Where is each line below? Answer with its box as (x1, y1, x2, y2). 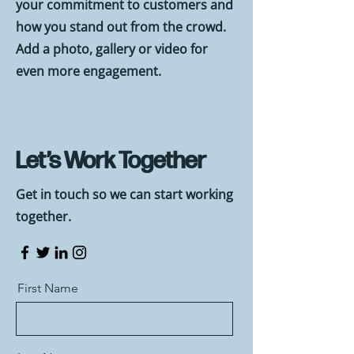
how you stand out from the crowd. (16, 18, 226, 36)
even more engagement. (16, 62, 161, 80)
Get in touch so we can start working (16, 186, 233, 203)
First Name (17, 281, 78, 296)
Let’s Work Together (16, 147, 206, 175)
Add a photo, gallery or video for (16, 40, 208, 58)
